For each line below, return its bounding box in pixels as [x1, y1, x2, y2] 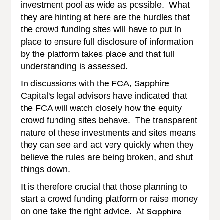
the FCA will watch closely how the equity [21, 103, 182, 113]
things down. [21, 164, 73, 174]
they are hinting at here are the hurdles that [21, 12, 190, 22]
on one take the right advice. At [21, 206, 147, 216]
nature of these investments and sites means [21, 127, 196, 137]
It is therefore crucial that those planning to [21, 181, 188, 192]
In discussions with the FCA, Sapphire [21, 78, 170, 88]
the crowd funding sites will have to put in [21, 24, 182, 34]
